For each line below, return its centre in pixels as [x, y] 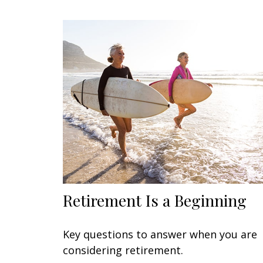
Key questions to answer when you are [160, 234]
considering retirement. [123, 250]
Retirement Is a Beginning [155, 200]
